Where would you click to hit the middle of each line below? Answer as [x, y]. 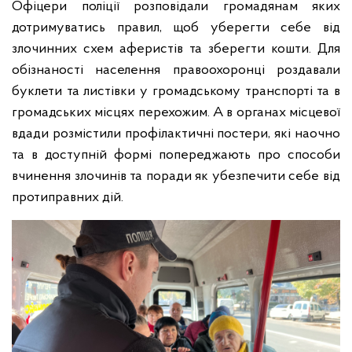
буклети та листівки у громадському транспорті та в [176, 92]
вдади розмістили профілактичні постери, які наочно [176, 134]
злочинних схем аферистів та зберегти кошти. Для [176, 49]
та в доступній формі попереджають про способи [176, 155]
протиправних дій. [68, 198]
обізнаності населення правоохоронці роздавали [176, 70]
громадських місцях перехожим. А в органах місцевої [176, 113]
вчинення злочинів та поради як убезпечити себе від [176, 176]
